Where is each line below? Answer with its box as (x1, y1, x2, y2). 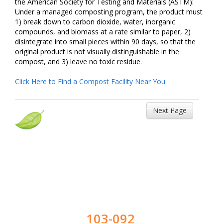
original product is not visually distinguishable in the (15, 47, 179, 57)
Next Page (153, 106, 187, 115)
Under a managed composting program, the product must (15, 7, 203, 17)
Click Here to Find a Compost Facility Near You (15, 77, 165, 87)
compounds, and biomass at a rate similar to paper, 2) (15, 27, 191, 37)
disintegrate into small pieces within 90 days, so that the (15, 37, 196, 47)
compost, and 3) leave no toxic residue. (15, 57, 142, 67)
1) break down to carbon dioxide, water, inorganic (15, 17, 175, 27)
